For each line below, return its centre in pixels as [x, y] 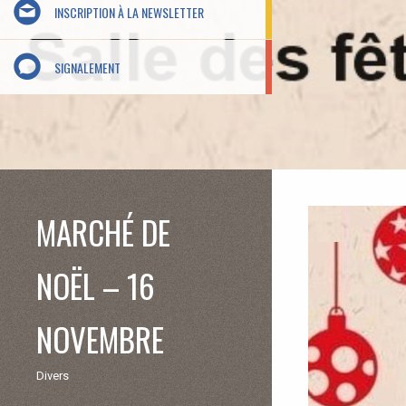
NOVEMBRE [100, 339]
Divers [53, 376]
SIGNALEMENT [87, 67]
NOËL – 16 [96, 285]
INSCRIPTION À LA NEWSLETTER [129, 12]
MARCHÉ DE [103, 232]
